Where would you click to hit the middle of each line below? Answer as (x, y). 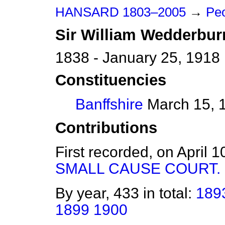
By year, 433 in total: (126, 193)
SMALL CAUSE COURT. (138, 169)
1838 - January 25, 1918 (138, 58)
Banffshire (109, 104)
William (108, 35)
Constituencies (111, 80)
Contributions (106, 128)
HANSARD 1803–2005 (121, 12)
